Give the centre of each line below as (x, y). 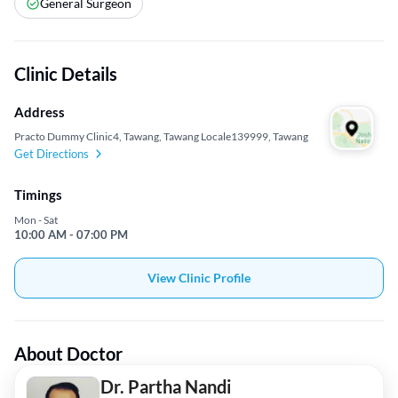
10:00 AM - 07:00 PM (71, 235)
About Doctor (68, 354)
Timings (38, 195)
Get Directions (52, 153)
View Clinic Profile (199, 278)
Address (40, 111)
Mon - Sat (36, 220)
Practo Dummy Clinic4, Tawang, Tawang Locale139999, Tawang (161, 136)
